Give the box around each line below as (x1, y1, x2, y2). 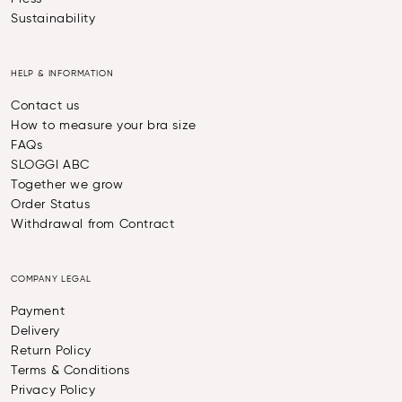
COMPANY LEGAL (11, 275, 92, 284)
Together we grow (11, 179, 124, 192)
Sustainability (11, 13, 96, 26)
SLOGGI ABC (11, 159, 90, 172)
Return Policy (11, 345, 92, 358)
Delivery (11, 325, 60, 338)
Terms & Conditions (11, 364, 130, 378)
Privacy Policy (11, 384, 96, 398)
